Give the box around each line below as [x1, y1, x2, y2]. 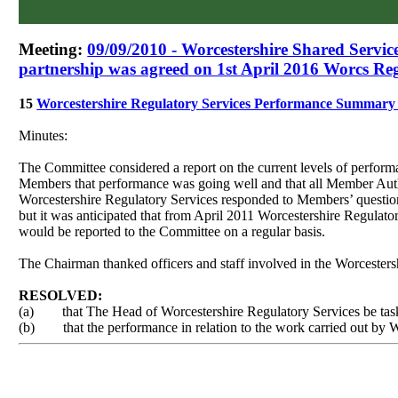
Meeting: [19, 40, 88, 60]
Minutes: [19, 128, 68, 144]
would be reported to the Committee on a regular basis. [19, 224, 326, 240]
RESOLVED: [19, 288, 103, 304]
